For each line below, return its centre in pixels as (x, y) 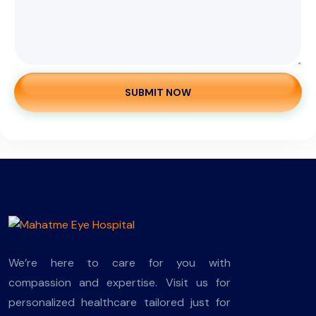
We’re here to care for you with (120, 262)
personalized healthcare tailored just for (120, 302)
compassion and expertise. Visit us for (120, 282)
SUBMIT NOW (158, 92)
